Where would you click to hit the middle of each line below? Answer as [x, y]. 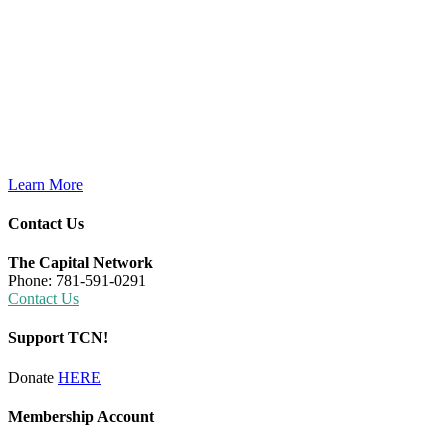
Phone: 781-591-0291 [77, 281]
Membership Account [81, 416]
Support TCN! [58, 338]
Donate [33, 377]
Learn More [45, 184]
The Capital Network [80, 263]
